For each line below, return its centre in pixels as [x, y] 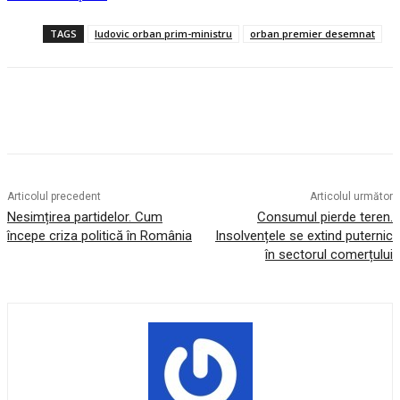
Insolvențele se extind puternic [304, 235]
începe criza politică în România [100, 235]
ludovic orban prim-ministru [163, 33]
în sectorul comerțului [329, 254]
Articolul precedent [54, 196]
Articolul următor [351, 196]
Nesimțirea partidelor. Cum [85, 217]
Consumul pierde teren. [325, 217]
